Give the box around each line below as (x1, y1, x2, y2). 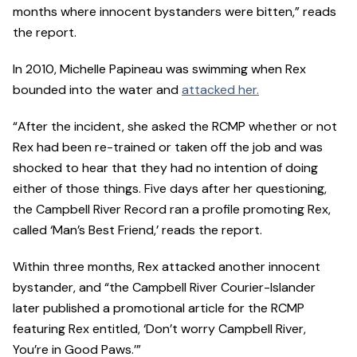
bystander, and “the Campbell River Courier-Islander (13, 279, 316, 296)
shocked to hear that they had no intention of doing (13, 159, 318, 177)
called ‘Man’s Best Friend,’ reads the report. (13, 222, 262, 239)
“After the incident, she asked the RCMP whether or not (13, 118, 337, 135)
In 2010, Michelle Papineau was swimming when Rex (13, 61, 306, 78)
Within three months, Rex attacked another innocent (13, 258, 320, 276)
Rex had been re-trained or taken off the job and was (13, 139, 323, 156)
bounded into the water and (13, 81, 182, 99)
